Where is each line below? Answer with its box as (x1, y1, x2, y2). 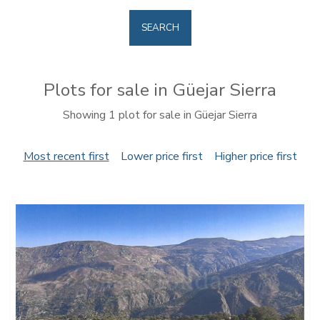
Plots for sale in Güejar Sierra (44, 78, 276, 102)
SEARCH (141, 21, 179, 34)
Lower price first (120, 149, 203, 164)
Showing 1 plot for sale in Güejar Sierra (63, 107, 257, 123)
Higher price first (214, 149, 297, 164)
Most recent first (23, 149, 109, 164)
